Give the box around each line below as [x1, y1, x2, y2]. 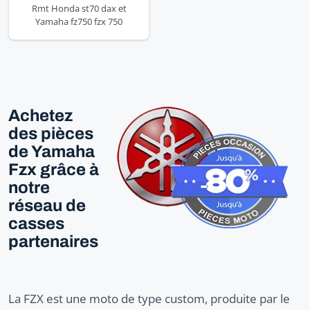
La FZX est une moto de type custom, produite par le [8, 290, 290, 307]
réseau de [8, 196, 86, 215]
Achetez [8, 106, 73, 125]
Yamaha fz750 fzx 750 [35, 15, 122, 28]
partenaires [8, 232, 98, 250]
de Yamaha [8, 142, 95, 161]
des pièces [8, 124, 93, 143]
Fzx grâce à [8, 160, 99, 179]
